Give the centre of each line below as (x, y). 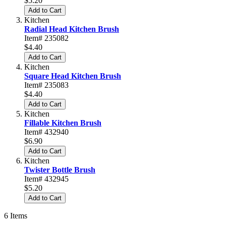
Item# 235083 (46, 85)
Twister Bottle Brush (60, 169)
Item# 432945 (46, 179)
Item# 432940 (46, 132)
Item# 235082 (46, 38)
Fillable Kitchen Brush (63, 123)
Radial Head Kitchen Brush (72, 29)
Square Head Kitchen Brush (73, 76)
